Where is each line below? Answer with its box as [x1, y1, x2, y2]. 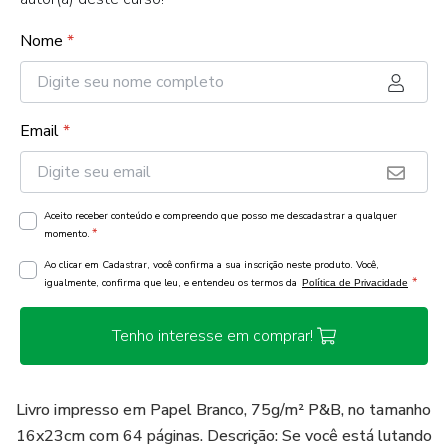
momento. [44, 227, 90, 241]
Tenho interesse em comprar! [111, 325, 313, 347]
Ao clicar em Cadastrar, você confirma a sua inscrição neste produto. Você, [44, 258, 379, 272]
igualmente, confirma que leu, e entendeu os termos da [44, 276, 300, 290]
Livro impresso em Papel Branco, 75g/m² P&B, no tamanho [16, 399, 431, 421]
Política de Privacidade [302, 277, 408, 288]
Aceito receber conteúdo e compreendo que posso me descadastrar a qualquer [44, 209, 397, 223]
